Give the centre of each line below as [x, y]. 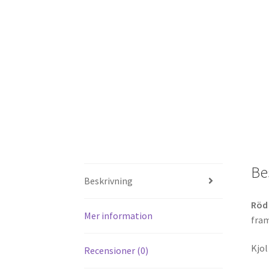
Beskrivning [109, 180]
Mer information [119, 215]
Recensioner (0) [116, 250]
